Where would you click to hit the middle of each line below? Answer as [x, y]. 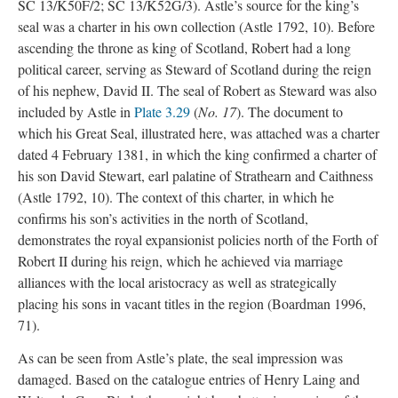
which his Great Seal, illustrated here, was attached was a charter [199, 133]
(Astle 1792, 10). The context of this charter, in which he [176, 197]
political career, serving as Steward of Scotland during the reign [195, 69]
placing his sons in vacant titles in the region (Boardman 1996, [192, 303]
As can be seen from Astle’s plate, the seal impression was [180, 357]
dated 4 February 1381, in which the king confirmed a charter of [197, 154]
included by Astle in [76, 111]
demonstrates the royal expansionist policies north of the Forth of [198, 239]
